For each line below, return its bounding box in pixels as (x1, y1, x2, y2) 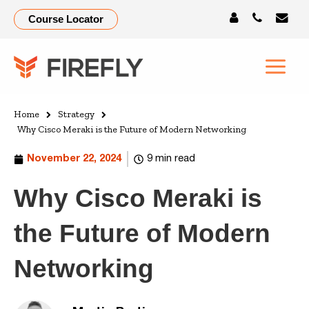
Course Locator (28, 14, 103, 25)
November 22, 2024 (27, 154, 121, 163)
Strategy (58, 108, 94, 120)
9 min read (147, 154, 195, 163)
